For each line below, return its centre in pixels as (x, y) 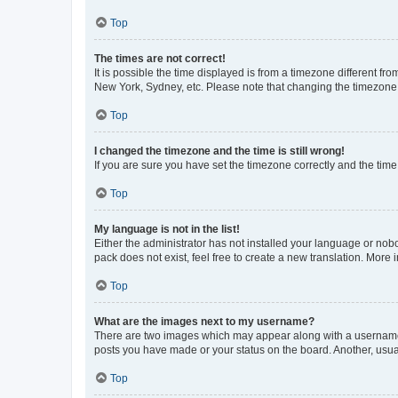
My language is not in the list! (167, 229)
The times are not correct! (160, 58)
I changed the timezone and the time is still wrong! (219, 151)
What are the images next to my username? (204, 321)
